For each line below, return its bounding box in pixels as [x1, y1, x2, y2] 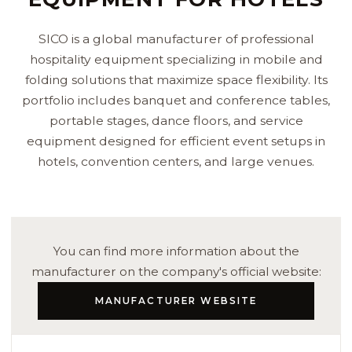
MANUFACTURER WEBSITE [94, 295, 258, 307]
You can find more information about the [53, 243, 299, 258]
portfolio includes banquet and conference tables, [22, 92, 330, 108]
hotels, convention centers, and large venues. [38, 153, 314, 169]
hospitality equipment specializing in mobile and [29, 51, 323, 67]
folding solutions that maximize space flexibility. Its [24, 71, 328, 87]
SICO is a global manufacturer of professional [38, 31, 314, 46]
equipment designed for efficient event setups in [27, 133, 325, 148]
